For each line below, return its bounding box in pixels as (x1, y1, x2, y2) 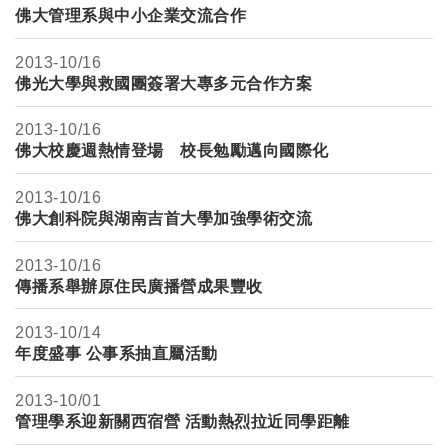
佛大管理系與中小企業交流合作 (15, 7, 246, 25)
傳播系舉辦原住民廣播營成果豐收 (15, 277, 263, 295)
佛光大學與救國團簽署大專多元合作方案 (15, 74, 312, 92)
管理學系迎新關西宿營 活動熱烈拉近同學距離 (15, 412, 350, 430)
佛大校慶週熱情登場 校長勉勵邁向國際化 (15, 142, 329, 160)
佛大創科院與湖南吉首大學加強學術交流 (15, 209, 312, 227)
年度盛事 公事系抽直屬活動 (15, 345, 218, 363)
